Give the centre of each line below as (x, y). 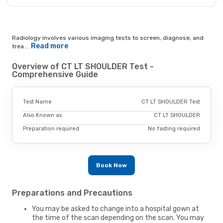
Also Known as (42, 115)
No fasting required (174, 128)
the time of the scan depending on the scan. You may (118, 218)
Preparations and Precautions (72, 193)
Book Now (111, 165)
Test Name (37, 102)
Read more (49, 46)
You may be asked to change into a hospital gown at (115, 209)
